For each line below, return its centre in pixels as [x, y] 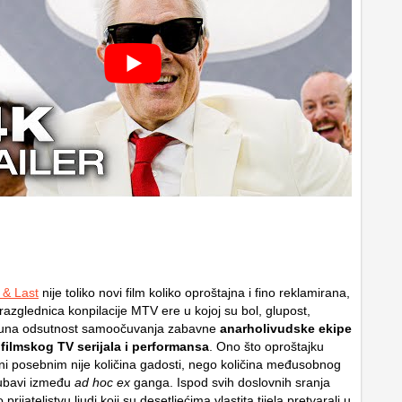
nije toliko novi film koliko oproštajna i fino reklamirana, [194, 293]
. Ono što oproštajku [267, 346]
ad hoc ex [102, 382]
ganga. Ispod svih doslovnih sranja [230, 382]
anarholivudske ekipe [286, 328]
